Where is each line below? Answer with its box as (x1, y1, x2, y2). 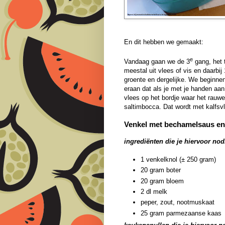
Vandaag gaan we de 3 (124, 58, 190, 66)
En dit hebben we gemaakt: (124, 38, 203, 46)
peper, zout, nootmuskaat (141, 198, 214, 206)
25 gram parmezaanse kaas (141, 209, 221, 217)
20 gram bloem (141, 177, 184, 185)
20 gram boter (141, 166, 181, 174)
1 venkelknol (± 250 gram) (141, 156, 216, 164)
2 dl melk (141, 188, 167, 196)
